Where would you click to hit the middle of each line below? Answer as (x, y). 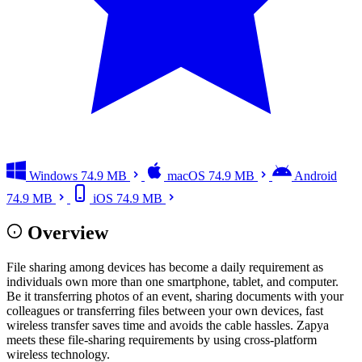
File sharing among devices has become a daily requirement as (165, 267)
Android (316, 175)
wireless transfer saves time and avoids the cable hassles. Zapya (168, 325)
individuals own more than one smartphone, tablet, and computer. (173, 281)
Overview (68, 232)
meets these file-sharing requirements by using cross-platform (162, 339)
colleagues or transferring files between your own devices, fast (165, 310)
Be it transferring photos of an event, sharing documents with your (175, 296)
